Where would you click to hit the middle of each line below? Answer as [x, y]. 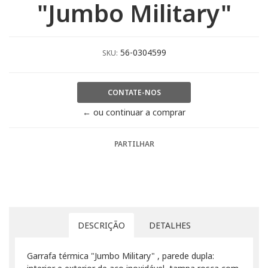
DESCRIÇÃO [101, 225]
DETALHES [170, 225]
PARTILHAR [134, 144]
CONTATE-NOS [134, 92]
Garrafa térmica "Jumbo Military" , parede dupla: [121, 255]
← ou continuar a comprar [134, 112]
